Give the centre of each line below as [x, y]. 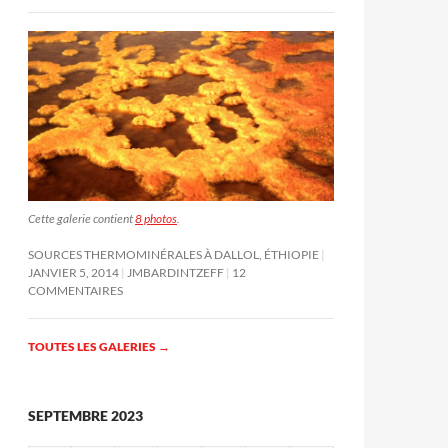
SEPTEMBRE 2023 [85, 415]
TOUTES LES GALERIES [93, 346]
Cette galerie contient [81, 218]
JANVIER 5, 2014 [73, 272]
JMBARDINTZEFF [175, 272]
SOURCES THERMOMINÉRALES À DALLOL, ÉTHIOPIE [173, 254]
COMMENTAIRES [75, 290]
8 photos [156, 218]
